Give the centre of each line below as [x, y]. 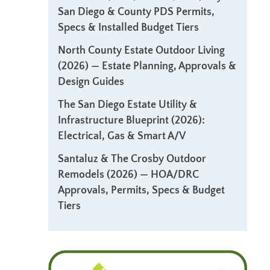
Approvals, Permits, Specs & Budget [141, 190]
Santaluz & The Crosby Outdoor [132, 159]
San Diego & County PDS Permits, [136, 12]
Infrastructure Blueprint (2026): [131, 121]
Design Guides [91, 82]
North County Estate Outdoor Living [141, 51]
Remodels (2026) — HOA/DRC [128, 175]
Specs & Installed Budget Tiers [128, 28]
